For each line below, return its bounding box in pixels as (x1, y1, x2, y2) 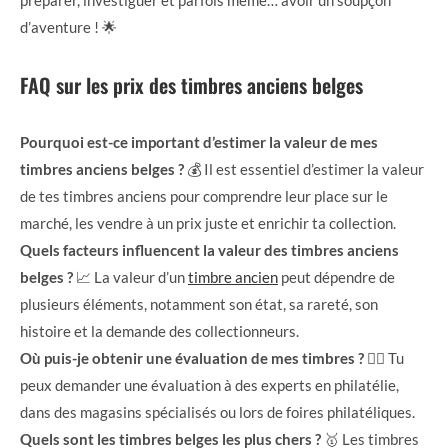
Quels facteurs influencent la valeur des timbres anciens (20, 241, 399, 260)
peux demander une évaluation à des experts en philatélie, (20, 376, 399, 395)
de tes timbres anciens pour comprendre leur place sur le (20, 187, 388, 206)
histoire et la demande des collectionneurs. (20, 322, 299, 341)
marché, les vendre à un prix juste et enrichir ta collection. (20, 214, 396, 233)
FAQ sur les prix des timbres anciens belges (20, 70, 363, 101)
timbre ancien (188, 268, 278, 287)
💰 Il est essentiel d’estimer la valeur (184, 160, 424, 179)
